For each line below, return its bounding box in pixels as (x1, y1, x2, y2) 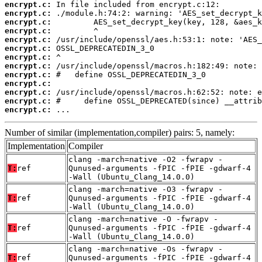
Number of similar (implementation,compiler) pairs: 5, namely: (5, 127, 235, 138)
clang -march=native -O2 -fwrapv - (68, 155, 223, 164)
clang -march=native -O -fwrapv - (68, 215, 218, 224)
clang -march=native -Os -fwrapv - (68, 244, 223, 254)
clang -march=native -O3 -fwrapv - (68, 185, 223, 194)
